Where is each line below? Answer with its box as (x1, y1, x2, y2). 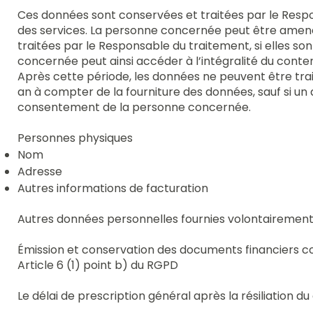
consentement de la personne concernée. (17, 99, 252, 115)
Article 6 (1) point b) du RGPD (17, 256, 179, 273)
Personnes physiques (17, 129, 133, 146)
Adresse (17, 163, 63, 180)
